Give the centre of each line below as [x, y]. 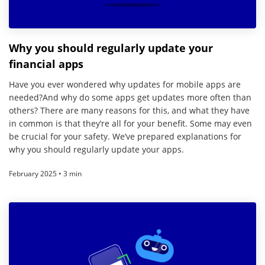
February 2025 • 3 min [45, 173]
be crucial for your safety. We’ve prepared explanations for [125, 136]
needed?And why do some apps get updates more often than [130, 97]
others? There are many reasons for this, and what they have [129, 110]
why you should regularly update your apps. [96, 149]
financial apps [46, 64]
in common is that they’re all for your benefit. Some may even [130, 123]
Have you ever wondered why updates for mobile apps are [125, 84]
